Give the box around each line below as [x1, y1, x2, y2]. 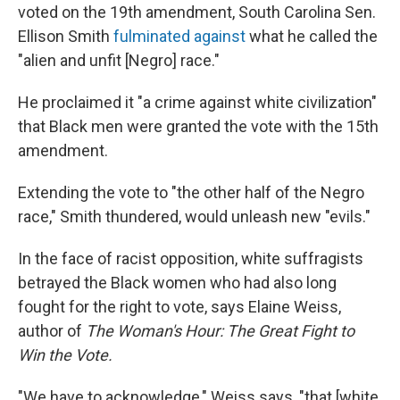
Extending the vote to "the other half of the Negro [18, 182, 364, 202]
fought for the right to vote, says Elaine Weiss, [18, 296, 341, 316]
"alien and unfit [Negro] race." [18, 50, 220, 70]
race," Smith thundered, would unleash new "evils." [18, 206, 371, 226]
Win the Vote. [18, 345, 112, 364]
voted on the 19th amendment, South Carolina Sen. [18, 2, 376, 21]
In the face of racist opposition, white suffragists [18, 248, 363, 268]
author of [18, 321, 86, 340]
